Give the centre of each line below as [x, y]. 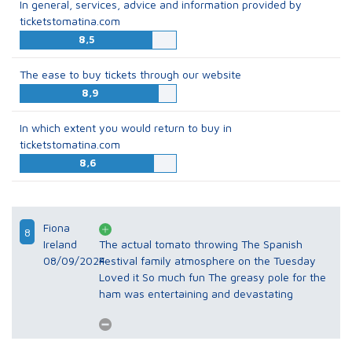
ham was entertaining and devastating [196, 294]
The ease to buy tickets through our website [130, 75]
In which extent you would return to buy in [126, 128]
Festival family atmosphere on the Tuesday [208, 261]
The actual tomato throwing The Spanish [170, 244]
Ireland [60, 244]
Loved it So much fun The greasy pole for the [121, 277]
